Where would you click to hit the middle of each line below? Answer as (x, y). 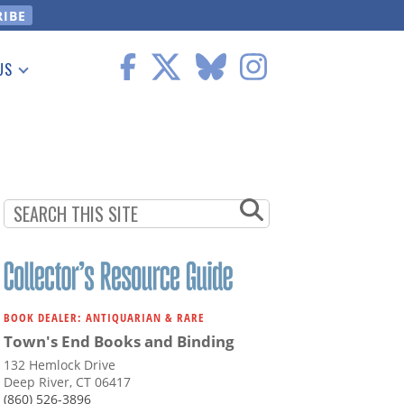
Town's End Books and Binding (119, 342)
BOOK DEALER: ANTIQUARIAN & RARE (104, 318)
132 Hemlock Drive (60, 365)
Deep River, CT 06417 (67, 382)
